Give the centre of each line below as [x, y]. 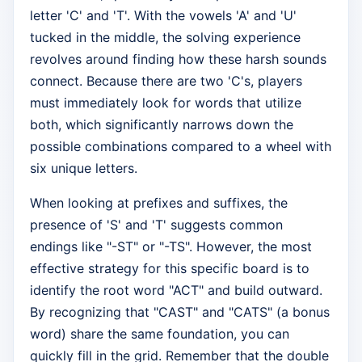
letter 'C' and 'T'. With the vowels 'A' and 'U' [163, 16]
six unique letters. [84, 168]
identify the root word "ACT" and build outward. [176, 290]
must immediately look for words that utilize [166, 103]
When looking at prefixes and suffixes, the [159, 203]
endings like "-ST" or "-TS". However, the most [171, 247]
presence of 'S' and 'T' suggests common [156, 225]
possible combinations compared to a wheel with [181, 147]
